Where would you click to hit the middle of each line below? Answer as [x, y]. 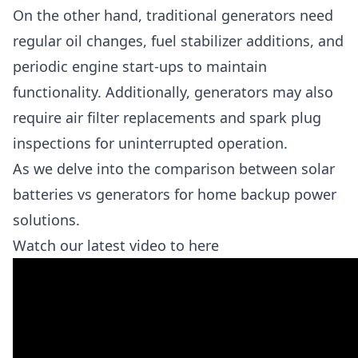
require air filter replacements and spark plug [167, 117]
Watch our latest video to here [116, 245]
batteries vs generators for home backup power [175, 194]
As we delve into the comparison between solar [174, 169]
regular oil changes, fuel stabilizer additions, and [178, 41]
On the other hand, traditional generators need [173, 15]
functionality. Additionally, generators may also [173, 92]
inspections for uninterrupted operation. [150, 143]
